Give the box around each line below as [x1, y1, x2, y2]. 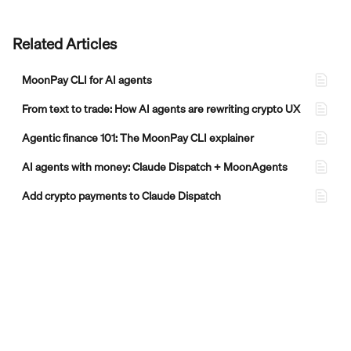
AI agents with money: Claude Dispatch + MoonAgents [22, 159, 288, 173]
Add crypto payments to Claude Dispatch [22, 188, 221, 202]
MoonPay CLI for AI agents [22, 72, 152, 86]
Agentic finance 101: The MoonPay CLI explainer [22, 130, 254, 144]
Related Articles [13, 34, 117, 52]
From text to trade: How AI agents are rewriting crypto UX [22, 101, 300, 115]
